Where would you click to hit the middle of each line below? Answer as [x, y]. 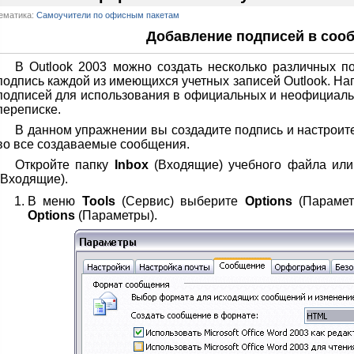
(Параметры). [116, 215]
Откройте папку [65, 165]
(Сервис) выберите [180, 201]
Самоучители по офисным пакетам [108, 15]
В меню [55, 201]
